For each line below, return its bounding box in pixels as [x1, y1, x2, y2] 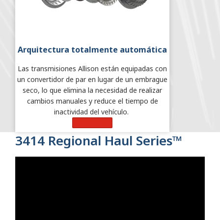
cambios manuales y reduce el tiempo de [27, 96, 158, 106]
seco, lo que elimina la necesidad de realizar [23, 85, 162, 95]
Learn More [72, 117, 112, 127]
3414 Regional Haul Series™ [15, 131, 182, 149]
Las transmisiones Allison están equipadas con [18, 63, 167, 73]
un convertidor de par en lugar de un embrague [17, 74, 167, 84]
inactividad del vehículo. [54, 107, 131, 116]
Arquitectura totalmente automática [18, 44, 167, 55]
